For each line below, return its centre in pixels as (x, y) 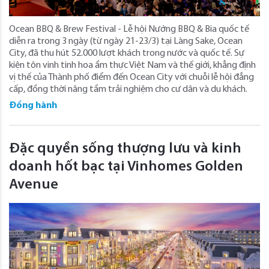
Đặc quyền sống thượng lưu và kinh (125, 149)
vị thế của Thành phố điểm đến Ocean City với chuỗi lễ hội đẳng (131, 77)
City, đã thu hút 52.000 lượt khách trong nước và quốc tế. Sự (127, 53)
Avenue (34, 185)
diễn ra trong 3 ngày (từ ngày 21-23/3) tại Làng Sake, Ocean (126, 41)
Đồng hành (33, 105)
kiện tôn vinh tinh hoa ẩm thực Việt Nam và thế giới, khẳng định (132, 65)
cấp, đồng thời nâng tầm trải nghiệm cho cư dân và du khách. (128, 89)
